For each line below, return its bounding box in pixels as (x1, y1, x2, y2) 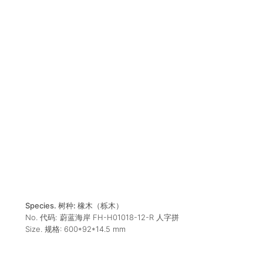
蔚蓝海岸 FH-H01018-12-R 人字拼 (59, 213, 179, 222)
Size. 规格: (25, 224, 64, 234)
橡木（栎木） (77, 201, 123, 211)
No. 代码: (25, 213, 57, 222)
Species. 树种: (25, 201, 77, 211)
